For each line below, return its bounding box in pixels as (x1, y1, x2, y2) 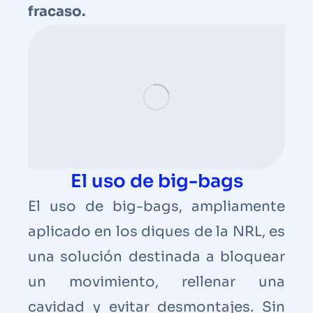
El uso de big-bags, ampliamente (28, 197, 285, 215)
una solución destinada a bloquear (28, 247, 285, 265)
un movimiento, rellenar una (28, 272, 285, 291)
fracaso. (28, 2, 85, 20)
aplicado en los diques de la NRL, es (28, 222, 285, 240)
